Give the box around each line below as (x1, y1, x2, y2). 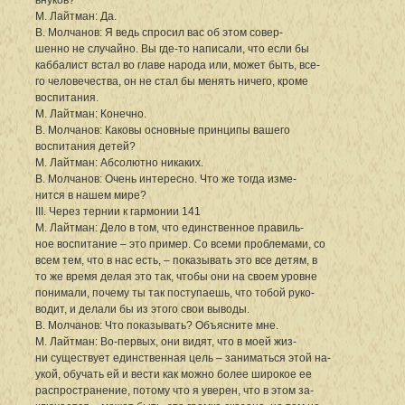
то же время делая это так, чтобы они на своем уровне (35, 269, 317, 283)
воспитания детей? (35, 139, 136, 153)
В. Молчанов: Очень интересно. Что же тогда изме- (35, 172, 297, 185)
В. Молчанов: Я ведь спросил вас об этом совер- (35, 25, 283, 39)
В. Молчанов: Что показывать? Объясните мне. (35, 318, 278, 332)
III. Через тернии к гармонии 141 (35, 204, 201, 218)
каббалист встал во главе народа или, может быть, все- (35, 58, 320, 71)
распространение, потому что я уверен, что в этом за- (35, 383, 314, 397)
